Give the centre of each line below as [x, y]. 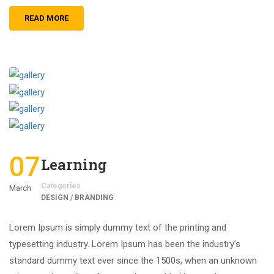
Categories [61, 186]
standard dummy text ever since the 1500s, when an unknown [133, 260]
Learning [74, 164]
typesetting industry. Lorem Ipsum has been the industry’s [125, 244]
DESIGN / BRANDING [77, 197]
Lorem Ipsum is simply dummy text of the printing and [118, 227]
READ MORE [46, 18]
